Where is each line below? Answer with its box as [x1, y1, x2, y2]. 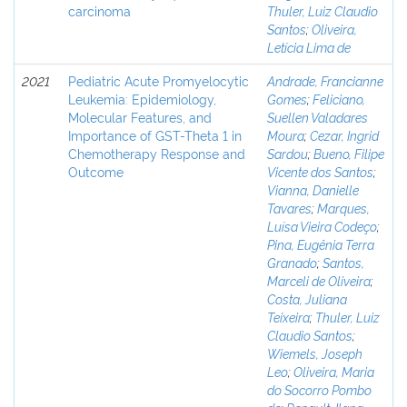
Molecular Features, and [68, 108, 212, 125]
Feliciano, [313, 90, 365, 107]
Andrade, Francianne [267, 72, 383, 89]
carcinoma [68, 2, 131, 19]
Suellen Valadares [267, 108, 368, 125]
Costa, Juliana [267, 290, 347, 307]
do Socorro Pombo [267, 381, 372, 398]
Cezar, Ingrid [310, 126, 379, 144]
